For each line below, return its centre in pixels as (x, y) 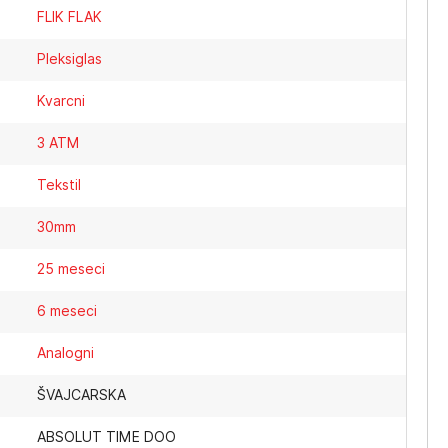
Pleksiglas (70, 58)
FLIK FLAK (70, 16)
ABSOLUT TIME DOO (107, 436)
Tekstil (59, 184)
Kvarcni (61, 100)
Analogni (66, 352)
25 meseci (71, 268)
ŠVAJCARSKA (82, 394)
